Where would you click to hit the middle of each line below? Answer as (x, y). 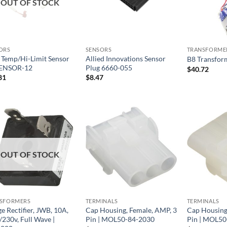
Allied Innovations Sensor (125, 58)
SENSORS (99, 49)
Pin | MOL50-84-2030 (120, 219)
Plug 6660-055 (109, 67)
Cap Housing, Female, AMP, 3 (131, 210)
